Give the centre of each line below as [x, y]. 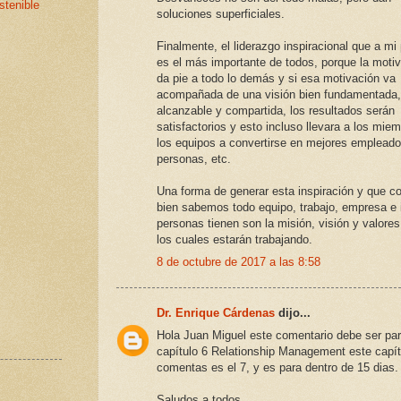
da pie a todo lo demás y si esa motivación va [276, 79]
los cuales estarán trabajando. [235, 240]
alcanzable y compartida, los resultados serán [276, 111]
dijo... [293, 313]
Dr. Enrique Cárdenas [216, 313]
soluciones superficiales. [221, 14]
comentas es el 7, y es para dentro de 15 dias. [277, 367]
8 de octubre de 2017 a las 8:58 [239, 261]
